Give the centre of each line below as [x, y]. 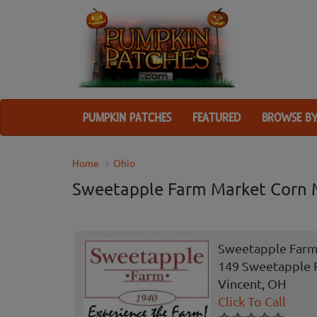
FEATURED [217, 118]
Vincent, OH [252, 284]
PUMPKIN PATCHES [127, 118]
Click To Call [252, 301]
